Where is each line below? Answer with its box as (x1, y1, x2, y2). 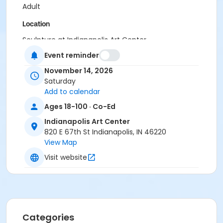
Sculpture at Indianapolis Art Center (22, 35, 146, 45)
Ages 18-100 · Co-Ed (44, 101, 115, 111)
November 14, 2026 (44, 66, 113, 76)
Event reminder (44, 50, 99, 60)
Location (22, 20, 50, 28)
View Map (44, 137, 77, 148)
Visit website (44, 152, 87, 162)
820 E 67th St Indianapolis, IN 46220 (44, 127, 166, 137)
